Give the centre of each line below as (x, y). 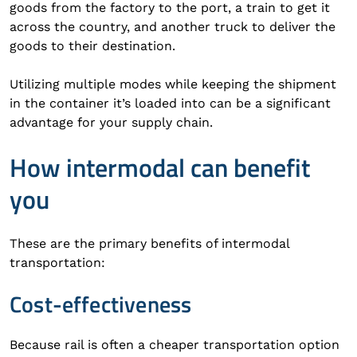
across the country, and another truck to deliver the (173, 27)
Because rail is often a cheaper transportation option (175, 345)
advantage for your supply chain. (111, 122)
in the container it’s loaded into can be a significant (170, 103)
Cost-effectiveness (101, 304)
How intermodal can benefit (160, 167)
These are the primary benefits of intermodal (149, 243)
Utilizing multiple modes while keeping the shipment (173, 84)
